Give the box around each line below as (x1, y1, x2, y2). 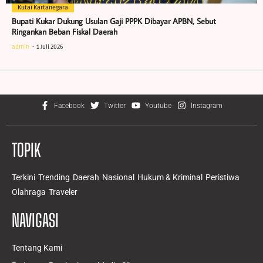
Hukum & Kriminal (137, 172, 203, 182)
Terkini (12, 172, 35, 182)
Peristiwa (205, 172, 240, 182)
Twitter (104, 101, 126, 110)
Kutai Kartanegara (18, 4, 68, 11)
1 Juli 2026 (36, 43, 63, 50)
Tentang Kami (12, 242, 62, 252)
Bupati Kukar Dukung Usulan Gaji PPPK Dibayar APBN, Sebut (12, 15, 216, 26)
